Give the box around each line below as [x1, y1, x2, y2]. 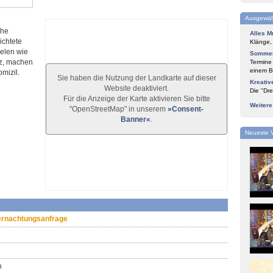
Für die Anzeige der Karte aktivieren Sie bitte [63, 94, 210, 103]
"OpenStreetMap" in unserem [69, 104, 168, 113]
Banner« [121, 115, 151, 124]
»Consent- [168, 104, 204, 113]
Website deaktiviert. [104, 83, 169, 93]
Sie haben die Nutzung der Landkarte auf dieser [57, 73, 216, 82]
